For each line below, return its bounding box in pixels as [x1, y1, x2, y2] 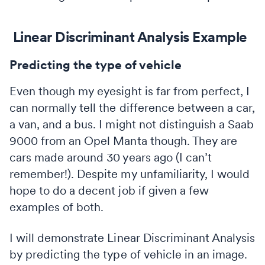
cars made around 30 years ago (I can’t [9, 150, 212, 164]
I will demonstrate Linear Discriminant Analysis [9, 230, 256, 245]
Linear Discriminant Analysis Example [9, 28, 247, 46]
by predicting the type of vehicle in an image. [9, 247, 248, 261]
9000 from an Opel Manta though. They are [9, 133, 237, 148]
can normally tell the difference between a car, [9, 100, 256, 115]
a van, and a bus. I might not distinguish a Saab [9, 117, 254, 131]
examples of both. [9, 199, 104, 214]
